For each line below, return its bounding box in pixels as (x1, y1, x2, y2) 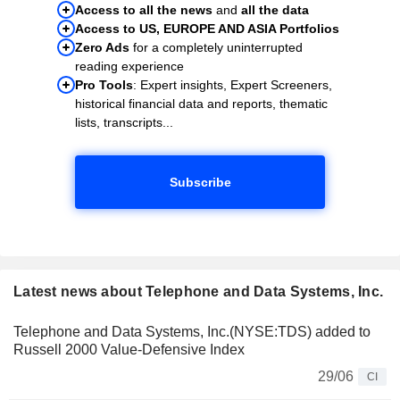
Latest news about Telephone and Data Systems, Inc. (13, 283, 384, 299)
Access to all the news (75, 2, 212, 17)
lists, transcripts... (75, 114, 173, 129)
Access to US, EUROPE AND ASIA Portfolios (75, 21, 339, 36)
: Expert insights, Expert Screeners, (133, 77, 332, 92)
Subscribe (169, 174, 231, 189)
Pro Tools (75, 77, 133, 92)
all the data (241, 2, 309, 17)
